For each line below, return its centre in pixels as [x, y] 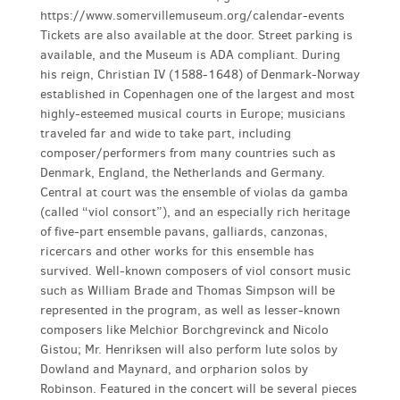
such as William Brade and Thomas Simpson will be [187, 290]
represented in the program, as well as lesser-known [190, 310]
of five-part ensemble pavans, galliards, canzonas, [184, 231]
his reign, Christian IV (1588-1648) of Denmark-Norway [200, 74]
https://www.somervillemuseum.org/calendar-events [192, 15]
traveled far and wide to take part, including [166, 133]
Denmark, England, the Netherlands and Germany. [183, 172]
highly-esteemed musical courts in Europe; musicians [193, 113]
